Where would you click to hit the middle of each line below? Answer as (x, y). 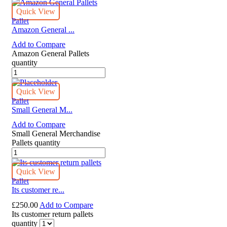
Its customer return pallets (52, 214)
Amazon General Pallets (50, 54)
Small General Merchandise (56, 134)
